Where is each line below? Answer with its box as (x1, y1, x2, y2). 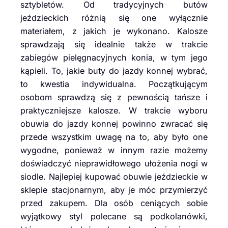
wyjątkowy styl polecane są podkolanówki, (20, 211, 208, 221)
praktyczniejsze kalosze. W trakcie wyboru (20, 105, 208, 116)
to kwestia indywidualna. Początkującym (20, 78, 208, 89)
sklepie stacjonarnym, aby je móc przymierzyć (20, 184, 208, 195)
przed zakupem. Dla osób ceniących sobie (20, 197, 208, 208)
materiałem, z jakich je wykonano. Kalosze (20, 25, 208, 36)
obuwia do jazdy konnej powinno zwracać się (20, 118, 208, 129)
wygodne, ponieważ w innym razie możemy (20, 145, 208, 155)
